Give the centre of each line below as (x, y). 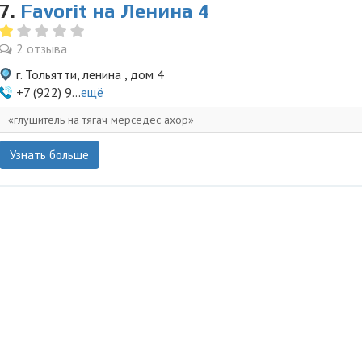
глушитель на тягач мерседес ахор (101, 120)
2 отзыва (42, 48)
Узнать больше (49, 155)
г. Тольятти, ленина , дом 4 (90, 74)
